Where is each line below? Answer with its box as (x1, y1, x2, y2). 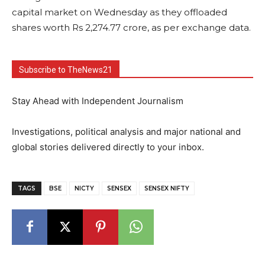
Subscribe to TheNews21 (19, 64, 112, 75)
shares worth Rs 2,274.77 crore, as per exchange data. (12, 21, 251, 33)
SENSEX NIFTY (144, 184, 189, 192)
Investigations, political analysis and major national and (12, 125, 241, 137)
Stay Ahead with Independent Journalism (12, 95, 183, 106)
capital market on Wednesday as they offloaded (12, 6, 227, 18)
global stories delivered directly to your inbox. (12, 141, 204, 153)
